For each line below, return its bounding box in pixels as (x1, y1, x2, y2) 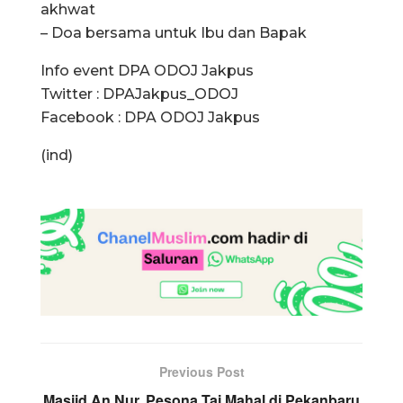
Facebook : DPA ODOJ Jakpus (40, 108, 260, 126)
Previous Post (158, 363, 245, 381)
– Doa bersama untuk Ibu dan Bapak (40, 23, 307, 41)
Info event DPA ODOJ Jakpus (40, 61, 254, 79)
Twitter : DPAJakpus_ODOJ (40, 85, 238, 103)
